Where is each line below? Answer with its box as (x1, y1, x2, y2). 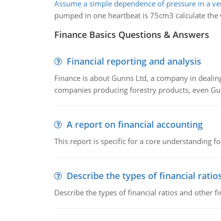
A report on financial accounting (66, 118, 203, 130)
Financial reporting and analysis (66, 55, 201, 67)
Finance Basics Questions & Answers (54, 29, 209, 40)
